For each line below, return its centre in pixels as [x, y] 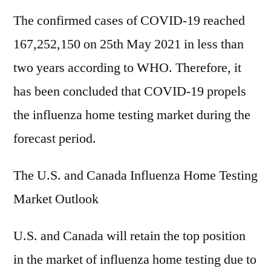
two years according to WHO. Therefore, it [127, 68]
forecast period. [55, 139]
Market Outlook [56, 199]
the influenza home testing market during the [132, 115]
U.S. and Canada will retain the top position [129, 236]
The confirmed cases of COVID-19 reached [129, 21]
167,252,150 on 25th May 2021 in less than [129, 44]
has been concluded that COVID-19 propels [130, 91]
